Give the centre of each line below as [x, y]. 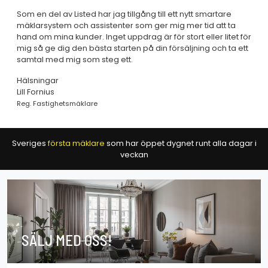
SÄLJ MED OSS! [67, 240]
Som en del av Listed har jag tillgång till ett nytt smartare [124, 14]
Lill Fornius [36, 92]
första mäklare [76, 143]
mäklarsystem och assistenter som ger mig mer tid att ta [126, 25]
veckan [134, 155]
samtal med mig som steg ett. [75, 60]
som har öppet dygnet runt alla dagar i [180, 143]
